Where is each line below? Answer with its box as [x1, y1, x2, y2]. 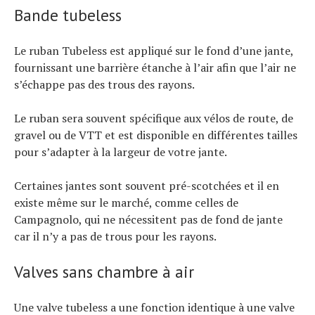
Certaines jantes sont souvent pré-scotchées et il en [14, 177, 279, 193]
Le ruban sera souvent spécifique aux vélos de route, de [14, 110, 293, 126]
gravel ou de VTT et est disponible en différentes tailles [14, 127, 297, 143]
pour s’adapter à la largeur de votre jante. [14, 143, 227, 160]
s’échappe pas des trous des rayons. [14, 76, 195, 92]
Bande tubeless [14, 4, 122, 25]
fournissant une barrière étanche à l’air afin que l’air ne [14, 59, 296, 75]
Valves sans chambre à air [14, 261, 194, 282]
